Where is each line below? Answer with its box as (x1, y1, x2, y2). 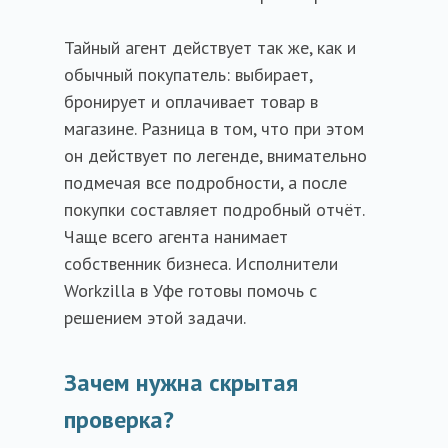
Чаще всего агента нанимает (64, 225, 288, 248)
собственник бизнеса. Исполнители (64, 252, 338, 275)
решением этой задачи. (64, 306, 246, 329)
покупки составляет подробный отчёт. (64, 198, 364, 221)
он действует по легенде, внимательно (64, 144, 367, 167)
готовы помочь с (183, 279, 317, 302)
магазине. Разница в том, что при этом (64, 117, 364, 140)
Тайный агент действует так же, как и (64, 36, 356, 59)
